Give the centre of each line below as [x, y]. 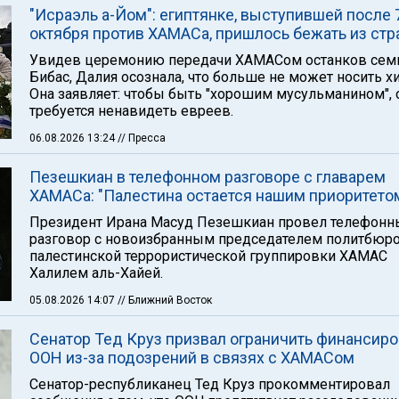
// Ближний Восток [165, 300]
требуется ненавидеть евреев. [131, 111]
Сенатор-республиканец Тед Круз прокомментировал [210, 384]
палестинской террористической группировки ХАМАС [208, 256]
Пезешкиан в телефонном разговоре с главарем [208, 177]
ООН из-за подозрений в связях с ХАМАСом [192, 358]
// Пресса [142, 138]
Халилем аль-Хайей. [96, 273]
